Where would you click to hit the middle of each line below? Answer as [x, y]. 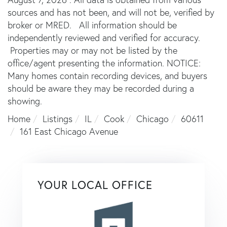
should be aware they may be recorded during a [101, 88]
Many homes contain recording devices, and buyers [107, 75]
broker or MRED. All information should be [92, 25]
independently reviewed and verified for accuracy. [104, 37]
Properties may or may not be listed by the [92, 50]
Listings [58, 119]
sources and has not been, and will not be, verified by [111, 12]
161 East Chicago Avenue [69, 131]
